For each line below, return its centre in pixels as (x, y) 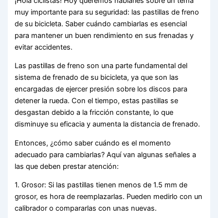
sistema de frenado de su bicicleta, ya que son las (97, 78)
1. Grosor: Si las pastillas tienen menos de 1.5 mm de (101, 185)
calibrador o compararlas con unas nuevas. (86, 209)
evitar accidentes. (44, 47)
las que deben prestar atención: (67, 166)
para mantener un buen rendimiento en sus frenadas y (104, 35)
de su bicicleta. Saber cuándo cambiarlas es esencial (101, 24)
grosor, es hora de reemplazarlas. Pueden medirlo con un (109, 197)
